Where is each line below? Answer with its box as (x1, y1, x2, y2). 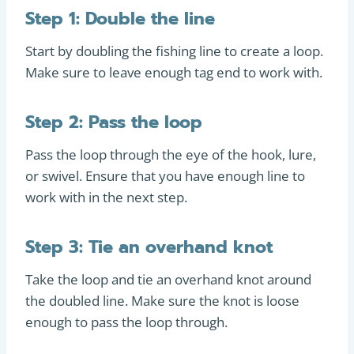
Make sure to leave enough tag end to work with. (25, 63, 322, 81)
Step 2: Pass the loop (25, 109, 202, 135)
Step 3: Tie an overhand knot (25, 234, 273, 260)
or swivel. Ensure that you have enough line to (25, 167, 305, 185)
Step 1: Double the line (25, 6, 215, 32)
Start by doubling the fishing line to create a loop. (25, 42, 323, 60)
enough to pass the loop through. (25, 313, 228, 331)
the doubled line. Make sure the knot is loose (25, 292, 299, 310)
